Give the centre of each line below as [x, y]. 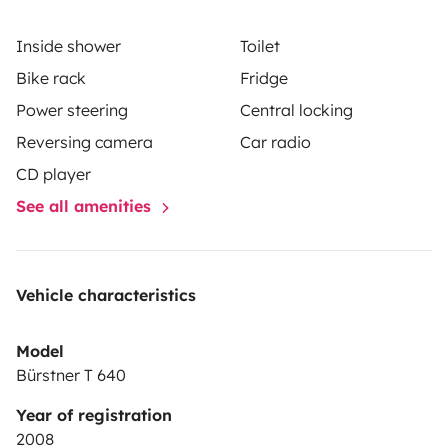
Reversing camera [84, 142]
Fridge [264, 78]
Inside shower [68, 46]
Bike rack [51, 78]
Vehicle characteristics [106, 295]
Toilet [260, 46]
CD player [53, 174]
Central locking [296, 110]
